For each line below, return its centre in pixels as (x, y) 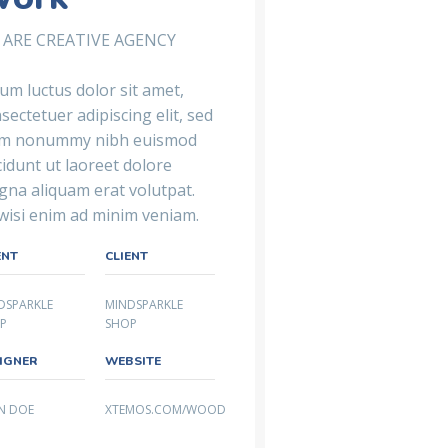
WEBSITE (132, 361)
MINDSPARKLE (143, 305)
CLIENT (126, 256)
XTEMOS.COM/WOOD (165, 410)
